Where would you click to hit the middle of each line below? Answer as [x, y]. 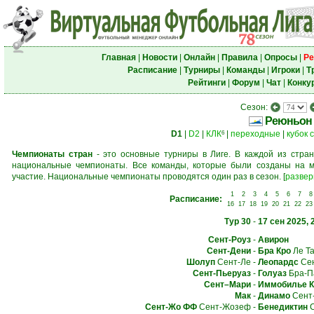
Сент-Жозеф [224, 307]
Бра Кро [274, 251]
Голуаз [272, 273]
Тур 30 [237, 221]
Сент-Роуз [229, 240]
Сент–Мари [227, 285]
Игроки [285, 70]
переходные [255, 134]
